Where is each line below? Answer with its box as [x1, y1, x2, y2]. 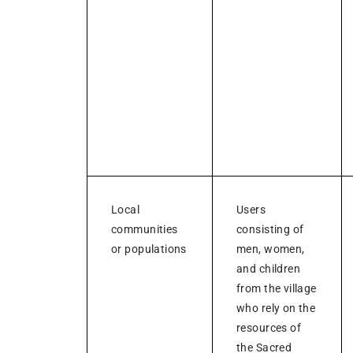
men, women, [236, 242, 305, 255]
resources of [236, 321, 302, 334]
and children [236, 262, 301, 275]
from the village [236, 281, 317, 295]
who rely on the [236, 301, 316, 314]
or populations [111, 242, 187, 255]
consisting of [236, 222, 304, 236]
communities [111, 222, 178, 236]
